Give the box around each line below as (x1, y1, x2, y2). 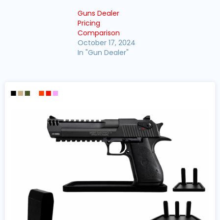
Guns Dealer (77, 8, 119, 19)
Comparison (77, 28, 120, 38)
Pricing (77, 18, 100, 28)
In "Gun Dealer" (77, 48, 129, 58)
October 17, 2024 (77, 38, 136, 48)
